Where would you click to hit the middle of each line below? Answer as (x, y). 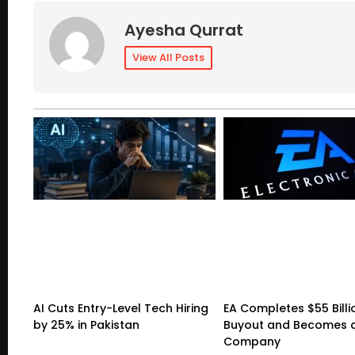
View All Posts (168, 57)
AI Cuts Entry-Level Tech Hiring (121, 308)
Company (252, 341)
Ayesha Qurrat (184, 30)
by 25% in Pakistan (86, 324)
